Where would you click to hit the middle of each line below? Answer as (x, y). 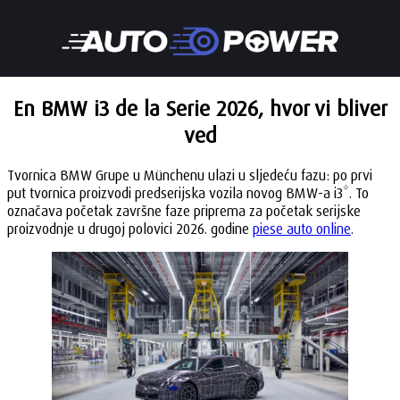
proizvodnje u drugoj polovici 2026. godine (130, 229)
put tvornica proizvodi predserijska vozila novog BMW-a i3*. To (188, 193)
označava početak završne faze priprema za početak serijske (184, 211)
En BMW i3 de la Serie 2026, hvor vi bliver (200, 108)
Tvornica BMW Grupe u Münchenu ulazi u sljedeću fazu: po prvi (190, 175)
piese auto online (302, 229)
